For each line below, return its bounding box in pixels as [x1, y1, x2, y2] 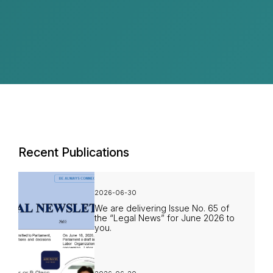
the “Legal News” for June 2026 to [94, 212, 235, 223]
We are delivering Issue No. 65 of [94, 202, 229, 213]
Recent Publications [18, 145, 129, 160]
